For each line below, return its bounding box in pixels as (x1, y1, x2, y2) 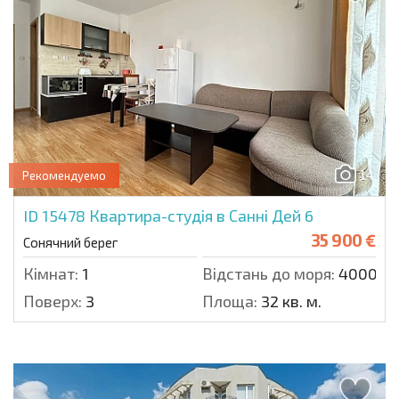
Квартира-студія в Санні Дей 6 (89, 206, 313, 226)
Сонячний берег (23, 234, 118, 251)
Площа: (202, 291, 257, 312)
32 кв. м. (257, 291, 322, 312)
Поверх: (23, 291, 82, 312)
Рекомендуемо (22, 168, 106, 183)
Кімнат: (23, 264, 78, 284)
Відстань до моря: (202, 264, 335, 284)
